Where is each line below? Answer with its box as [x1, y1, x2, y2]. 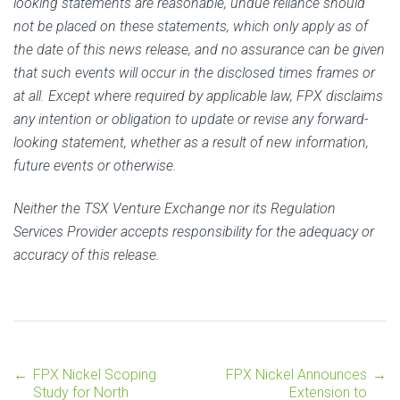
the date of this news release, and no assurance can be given [13, 40, 385, 58]
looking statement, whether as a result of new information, [13, 133, 369, 151]
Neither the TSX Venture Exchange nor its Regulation [13, 199, 336, 217]
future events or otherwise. [13, 156, 177, 174]
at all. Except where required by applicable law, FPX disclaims [13, 87, 383, 104]
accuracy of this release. [13, 246, 160, 263]
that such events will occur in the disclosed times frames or [13, 63, 375, 81]
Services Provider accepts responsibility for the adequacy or [13, 222, 374, 240]
